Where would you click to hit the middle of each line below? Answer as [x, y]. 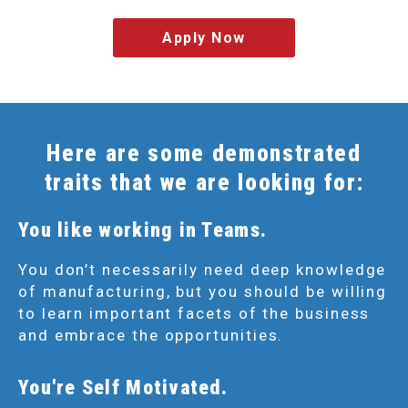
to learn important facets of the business [194, 313]
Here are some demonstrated [204, 153]
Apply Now [204, 37]
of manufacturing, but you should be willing [203, 291]
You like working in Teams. [143, 229]
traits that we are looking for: [204, 182]
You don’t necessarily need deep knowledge [203, 269]
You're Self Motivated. [123, 387]
